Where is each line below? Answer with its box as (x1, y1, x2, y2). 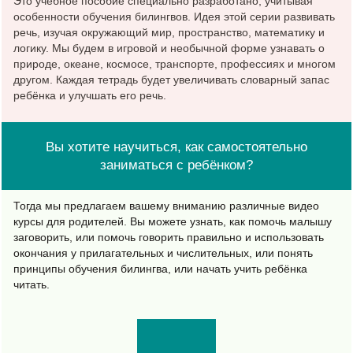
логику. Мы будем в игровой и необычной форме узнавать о (13, 41, 325, 54)
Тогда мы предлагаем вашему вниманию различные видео (13, 199, 319, 212)
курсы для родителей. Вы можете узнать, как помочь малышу (13, 214, 332, 228)
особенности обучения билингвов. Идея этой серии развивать (13, 9, 335, 23)
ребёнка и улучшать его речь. (13, 88, 166, 102)
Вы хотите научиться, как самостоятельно (46, 139, 307, 154)
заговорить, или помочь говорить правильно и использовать (13, 230, 324, 243)
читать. (13, 277, 50, 291)
